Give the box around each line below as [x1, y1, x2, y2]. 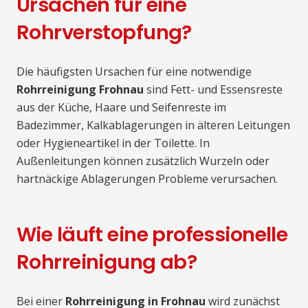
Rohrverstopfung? [16, 19, 192, 47]
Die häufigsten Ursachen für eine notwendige [16, 64, 252, 80]
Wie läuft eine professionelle [16, 221, 288, 249]
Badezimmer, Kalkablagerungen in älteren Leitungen [16, 118, 290, 133]
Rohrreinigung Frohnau [16, 82, 144, 98]
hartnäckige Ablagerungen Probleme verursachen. [16, 171, 278, 187]
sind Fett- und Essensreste [144, 82, 283, 98]
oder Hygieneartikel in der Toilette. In [16, 135, 210, 151]
